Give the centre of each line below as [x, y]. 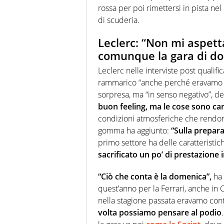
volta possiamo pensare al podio [160, 213]
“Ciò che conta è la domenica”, [155, 177]
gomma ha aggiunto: [134, 131]
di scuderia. [119, 20]
